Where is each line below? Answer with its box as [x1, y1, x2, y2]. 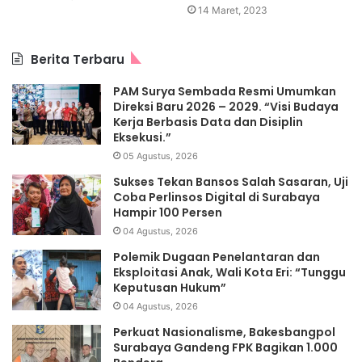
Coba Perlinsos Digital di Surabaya [113, 189, 320, 206]
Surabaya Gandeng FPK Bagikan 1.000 [113, 339, 338, 356]
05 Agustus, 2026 [123, 150, 198, 162]
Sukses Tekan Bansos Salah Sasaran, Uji [113, 174, 348, 191]
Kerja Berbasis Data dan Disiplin [113, 114, 303, 131]
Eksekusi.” [113, 129, 171, 146]
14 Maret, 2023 [198, 4, 267, 17]
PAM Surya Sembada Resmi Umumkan [113, 83, 336, 100]
